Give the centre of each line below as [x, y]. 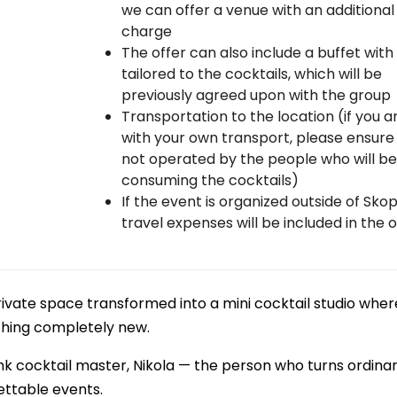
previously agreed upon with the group [256, 95]
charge [146, 31]
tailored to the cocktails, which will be [251, 74]
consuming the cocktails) [210, 180]
